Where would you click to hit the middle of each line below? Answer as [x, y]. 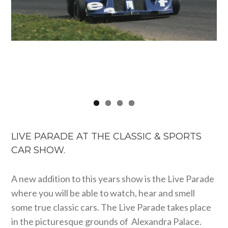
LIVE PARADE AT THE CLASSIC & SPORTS [107, 136]
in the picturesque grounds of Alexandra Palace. [107, 221]
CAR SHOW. [38, 150]
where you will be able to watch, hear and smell [103, 193]
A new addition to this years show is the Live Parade [113, 178]
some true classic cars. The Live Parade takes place [111, 207]
